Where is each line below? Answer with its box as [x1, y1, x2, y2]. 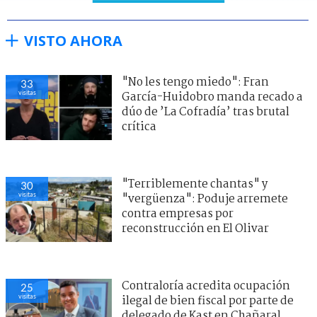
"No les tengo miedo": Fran [122, 73, 269, 91]
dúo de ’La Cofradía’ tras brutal [122, 103, 289, 121]
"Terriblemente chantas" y [122, 175, 267, 193]
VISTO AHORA [24, 30, 122, 50]
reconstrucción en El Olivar [122, 219, 269, 238]
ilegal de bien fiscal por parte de [122, 292, 294, 310]
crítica [122, 117, 156, 136]
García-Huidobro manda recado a [122, 88, 303, 106]
